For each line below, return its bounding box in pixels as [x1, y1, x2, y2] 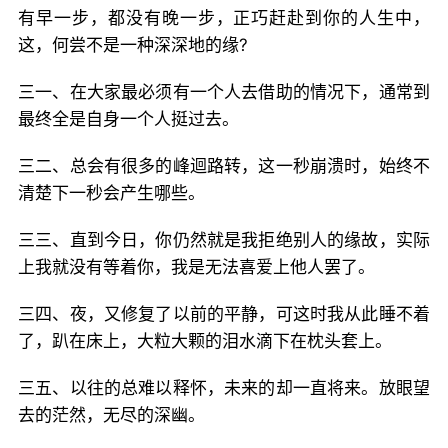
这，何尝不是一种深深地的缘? [18, 35, 248, 55]
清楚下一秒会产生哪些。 [18, 183, 205, 203]
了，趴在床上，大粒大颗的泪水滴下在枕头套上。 [18, 331, 392, 351]
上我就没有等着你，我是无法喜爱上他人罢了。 [18, 257, 375, 277]
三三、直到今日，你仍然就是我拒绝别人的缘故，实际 [18, 230, 430, 250]
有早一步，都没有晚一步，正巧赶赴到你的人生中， [18, 8, 430, 28]
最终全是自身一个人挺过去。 [18, 109, 239, 129]
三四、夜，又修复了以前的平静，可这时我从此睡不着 [18, 304, 430, 324]
